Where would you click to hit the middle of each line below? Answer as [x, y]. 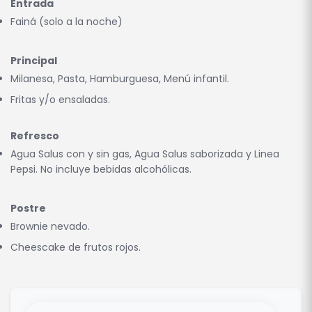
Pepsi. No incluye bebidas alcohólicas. [101, 170]
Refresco [35, 136]
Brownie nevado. [50, 227]
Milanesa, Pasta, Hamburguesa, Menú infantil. [120, 79]
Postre [28, 209]
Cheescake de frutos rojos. [76, 248]
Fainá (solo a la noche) [67, 22]
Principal [34, 61]
